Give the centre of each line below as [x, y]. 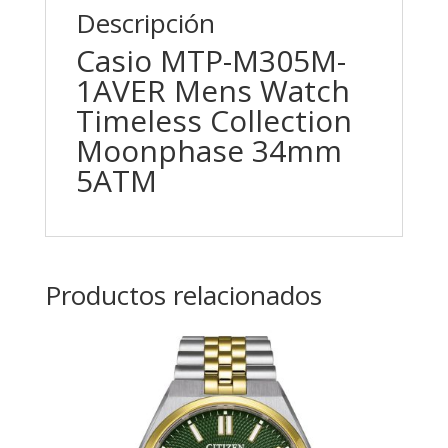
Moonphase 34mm [208, 150]
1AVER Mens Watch [212, 90]
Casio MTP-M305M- [210, 60]
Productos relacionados [183, 295]
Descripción [145, 23]
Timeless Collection [213, 120]
